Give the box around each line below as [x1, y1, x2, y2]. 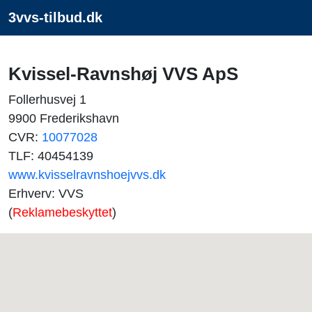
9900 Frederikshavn [8, 111, 119, 125]
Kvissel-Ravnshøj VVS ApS [8, 63, 238, 84]
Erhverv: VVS [8, 187, 84, 201]
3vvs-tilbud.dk [8, 10, 102, 25]
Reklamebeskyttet [13, 205, 112, 219]
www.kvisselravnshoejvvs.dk [8, 168, 166, 182]
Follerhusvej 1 [8, 93, 86, 107]
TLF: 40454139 [8, 149, 93, 163]
